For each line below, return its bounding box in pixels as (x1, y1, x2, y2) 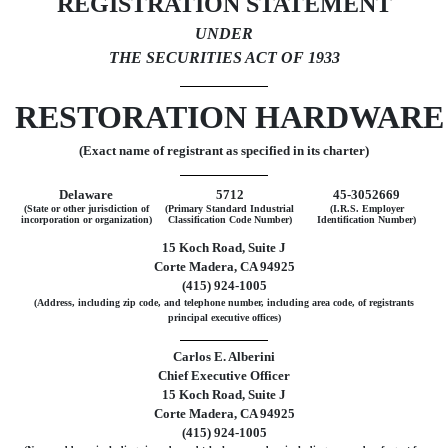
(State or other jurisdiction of (23, 202, 149, 214)
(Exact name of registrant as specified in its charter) (79, 142, 369, 158)
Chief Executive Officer (158, 368, 290, 384)
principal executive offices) (167, 311, 281, 323)
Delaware (59, 186, 113, 202)
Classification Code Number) (167, 213, 292, 225)
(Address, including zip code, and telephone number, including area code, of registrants (34, 296, 414, 308)
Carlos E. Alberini (173, 349, 275, 365)
